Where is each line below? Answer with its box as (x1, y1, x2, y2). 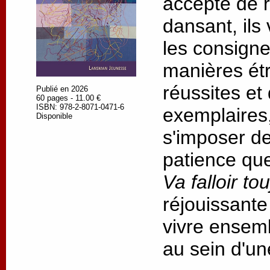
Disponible (36, 111, 72, 121)
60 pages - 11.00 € (36, 93, 101, 102)
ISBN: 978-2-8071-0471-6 (36, 102, 124, 111)
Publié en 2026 (36, 84, 88, 93)
